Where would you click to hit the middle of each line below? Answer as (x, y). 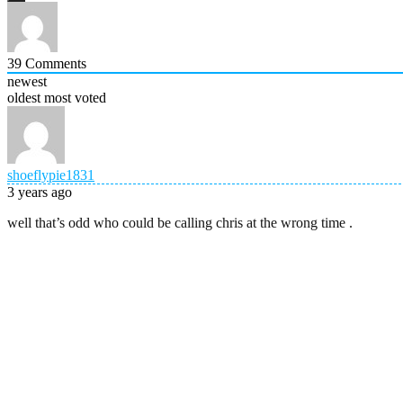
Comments (54, 64)
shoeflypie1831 (51, 175)
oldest (24, 98)
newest (27, 82)
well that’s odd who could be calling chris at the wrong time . (180, 223)
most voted (75, 98)
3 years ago (40, 193)
